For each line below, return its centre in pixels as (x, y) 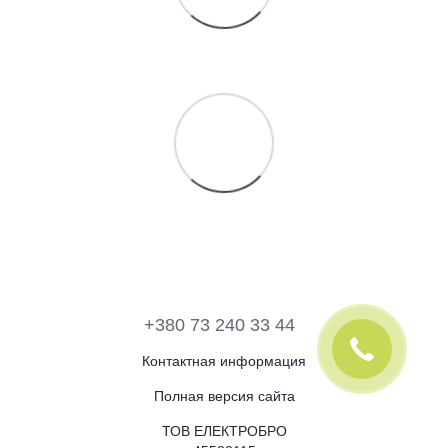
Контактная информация (224, 360)
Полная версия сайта (224, 395)
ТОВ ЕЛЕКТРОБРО (224, 430)
